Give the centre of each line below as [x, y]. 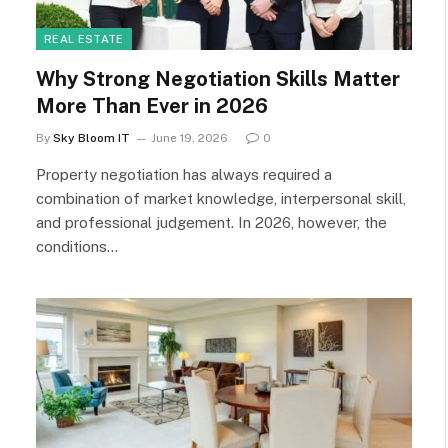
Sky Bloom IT [91, 137]
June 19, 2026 [189, 137]
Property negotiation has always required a [184, 174]
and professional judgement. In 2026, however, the [211, 222]
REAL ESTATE [84, 38]
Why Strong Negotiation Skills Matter [218, 78]
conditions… [77, 246]
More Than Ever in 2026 [154, 105]
